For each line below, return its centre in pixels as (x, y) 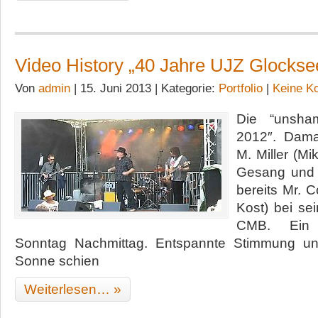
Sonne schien (57, 261)
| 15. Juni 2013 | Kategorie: (144, 88)
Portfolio (241, 88)
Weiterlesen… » (73, 289)
